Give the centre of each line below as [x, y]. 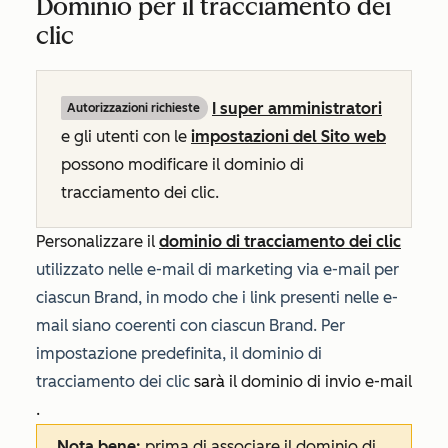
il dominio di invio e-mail [320, 382]
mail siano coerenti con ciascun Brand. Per [190, 326]
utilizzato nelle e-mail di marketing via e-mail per [217, 270]
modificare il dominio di [214, 165]
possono [92, 165]
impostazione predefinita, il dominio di [179, 354]
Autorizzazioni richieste [133, 108]
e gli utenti [102, 137]
